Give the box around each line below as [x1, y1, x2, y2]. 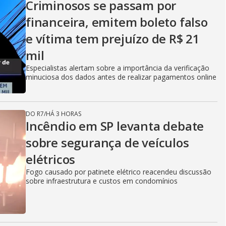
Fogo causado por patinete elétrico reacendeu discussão [26, 167, 211, 177]
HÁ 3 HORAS [46, 109, 81, 118]
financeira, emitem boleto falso [26, 14, 208, 30]
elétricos [26, 151, 76, 167]
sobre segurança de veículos [26, 134, 189, 151]
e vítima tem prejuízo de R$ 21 [26, 30, 200, 47]
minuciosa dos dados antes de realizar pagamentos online [26, 72, 216, 82]
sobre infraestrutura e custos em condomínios [26, 176, 178, 186]
